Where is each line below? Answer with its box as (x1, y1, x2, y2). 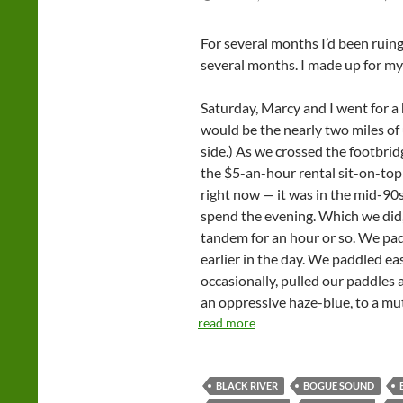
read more (198, 315, 255, 330)
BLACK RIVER (216, 380, 278, 391)
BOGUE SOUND (303, 380, 374, 391)
